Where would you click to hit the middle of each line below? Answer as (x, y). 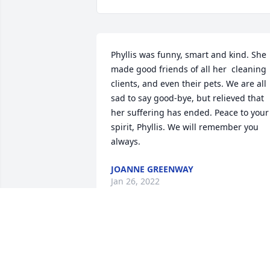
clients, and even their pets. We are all (189, 84)
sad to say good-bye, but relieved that (187, 98)
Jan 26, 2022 (135, 181)
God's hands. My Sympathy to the (180, 256)
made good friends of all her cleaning (189, 69)
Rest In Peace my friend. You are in (183, 242)
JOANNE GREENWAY (152, 169)
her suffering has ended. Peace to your (190, 113)
